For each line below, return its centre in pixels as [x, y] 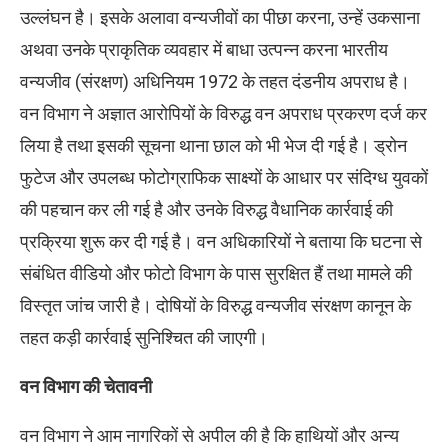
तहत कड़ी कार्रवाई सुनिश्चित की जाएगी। [144, 338]
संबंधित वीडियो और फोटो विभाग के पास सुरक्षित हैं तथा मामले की [216, 274]
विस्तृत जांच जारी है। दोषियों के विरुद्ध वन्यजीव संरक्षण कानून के [215, 306]
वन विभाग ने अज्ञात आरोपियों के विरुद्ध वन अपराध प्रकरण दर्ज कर [223, 114]
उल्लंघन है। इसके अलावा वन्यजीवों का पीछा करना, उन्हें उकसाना [220, 18]
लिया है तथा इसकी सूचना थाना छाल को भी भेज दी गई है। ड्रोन [213, 146]
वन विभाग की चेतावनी [86, 387]
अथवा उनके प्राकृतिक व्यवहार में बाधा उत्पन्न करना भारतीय [204, 50]
